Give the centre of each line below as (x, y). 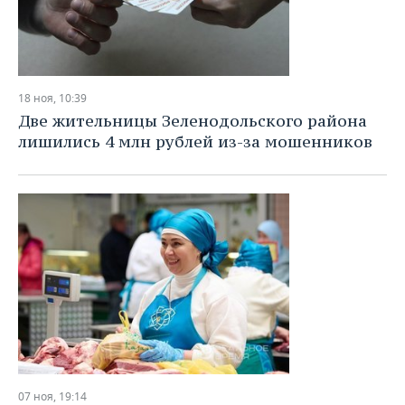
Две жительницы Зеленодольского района (193, 121)
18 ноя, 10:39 (52, 98)
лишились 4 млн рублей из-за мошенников (195, 141)
